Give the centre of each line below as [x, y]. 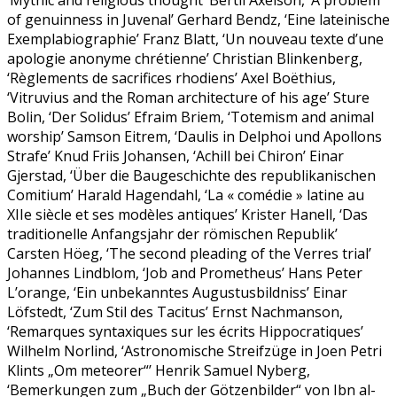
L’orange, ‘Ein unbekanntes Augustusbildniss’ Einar [177, 292]
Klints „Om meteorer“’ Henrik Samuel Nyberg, [159, 370]
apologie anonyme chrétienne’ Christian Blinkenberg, [185, 58]
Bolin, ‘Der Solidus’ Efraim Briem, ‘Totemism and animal [191, 117]
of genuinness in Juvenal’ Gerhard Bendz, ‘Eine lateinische [198, 19]
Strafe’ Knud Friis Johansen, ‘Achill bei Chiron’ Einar [175, 156]
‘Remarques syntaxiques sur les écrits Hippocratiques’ [185, 331]
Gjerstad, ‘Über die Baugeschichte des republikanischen [191, 175]
